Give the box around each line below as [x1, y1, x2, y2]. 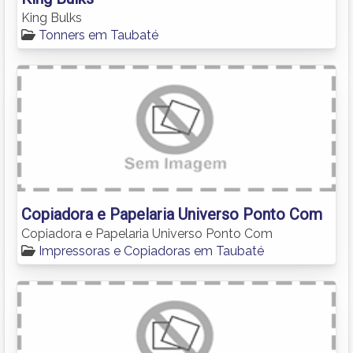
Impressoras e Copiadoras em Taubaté [39, 243, 264, 258]
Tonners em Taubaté [39, 27, 158, 43]
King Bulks [21, 9, 82, 25]
